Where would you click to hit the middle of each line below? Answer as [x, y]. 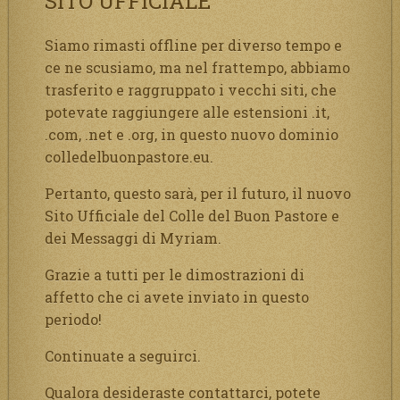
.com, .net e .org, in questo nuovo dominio [192, 134]
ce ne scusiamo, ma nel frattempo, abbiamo [197, 67]
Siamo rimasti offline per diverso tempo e [193, 45]
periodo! [73, 319]
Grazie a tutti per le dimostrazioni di [175, 274]
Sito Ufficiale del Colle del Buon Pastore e [192, 215]
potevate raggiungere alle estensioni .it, [187, 112]
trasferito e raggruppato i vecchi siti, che [191, 89]
